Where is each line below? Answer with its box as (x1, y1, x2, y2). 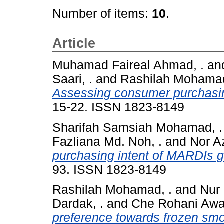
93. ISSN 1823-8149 (52, 162, 166, 176)
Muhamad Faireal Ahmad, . (52, 58, 204, 72)
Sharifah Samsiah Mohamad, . (52, 120, 222, 134)
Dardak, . (52, 197, 103, 211)
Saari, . (52, 72, 92, 86)
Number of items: (52, 7, 152, 20)
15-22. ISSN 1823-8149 (52, 100, 184, 114)
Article (52, 36, 95, 51)
